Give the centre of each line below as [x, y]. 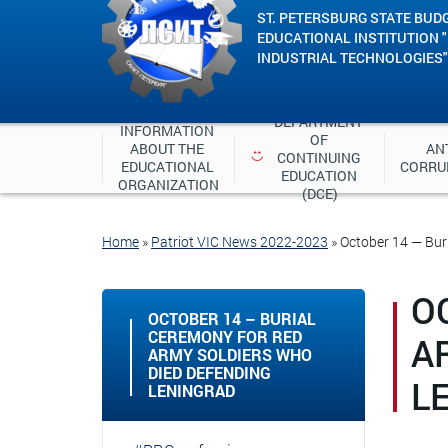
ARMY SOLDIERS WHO [230, 354]
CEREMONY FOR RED [225, 336]
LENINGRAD [191, 390]
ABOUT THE [167, 148]
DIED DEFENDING [209, 372]
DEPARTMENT [318, 121]
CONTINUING [318, 157]
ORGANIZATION [168, 184]
